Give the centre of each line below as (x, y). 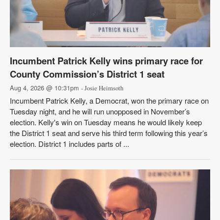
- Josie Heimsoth (102, 88)
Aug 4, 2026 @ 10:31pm (45, 88)
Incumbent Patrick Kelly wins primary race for (106, 61)
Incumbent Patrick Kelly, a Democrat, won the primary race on (109, 100)
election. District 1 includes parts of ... (69, 144)
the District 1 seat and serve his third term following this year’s (109, 133)
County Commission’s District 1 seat (87, 74)
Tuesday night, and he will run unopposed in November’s (100, 111)
